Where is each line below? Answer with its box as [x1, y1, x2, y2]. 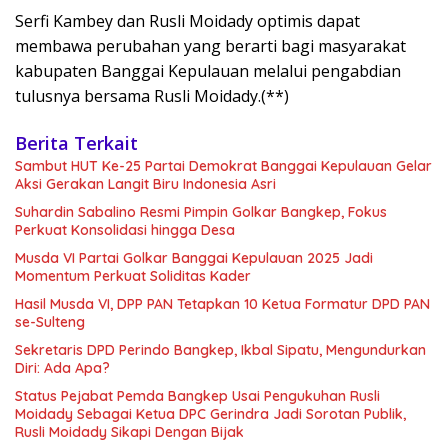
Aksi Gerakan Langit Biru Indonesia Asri [15, 175, 276, 193]
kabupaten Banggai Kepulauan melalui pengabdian [15, 60, 401, 82]
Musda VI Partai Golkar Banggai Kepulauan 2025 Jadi [15, 249, 373, 267]
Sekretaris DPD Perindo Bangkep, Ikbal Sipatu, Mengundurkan [15, 341, 426, 359]
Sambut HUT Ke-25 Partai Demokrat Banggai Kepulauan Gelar [15, 157, 432, 175]
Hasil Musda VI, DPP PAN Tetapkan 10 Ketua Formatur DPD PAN [15, 295, 430, 313]
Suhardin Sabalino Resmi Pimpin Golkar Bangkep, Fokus [15, 203, 387, 221]
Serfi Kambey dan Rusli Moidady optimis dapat [15, 10, 360, 32]
